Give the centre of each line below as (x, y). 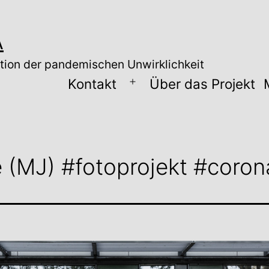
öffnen (147, 102)
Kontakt (92, 83)
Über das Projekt (203, 83)
